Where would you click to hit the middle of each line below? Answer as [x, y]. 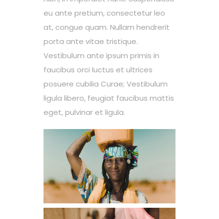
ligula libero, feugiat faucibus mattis [109, 98]
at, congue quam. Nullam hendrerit [107, 27]
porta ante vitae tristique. [91, 41]
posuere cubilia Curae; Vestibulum [106, 84]
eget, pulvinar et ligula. [84, 112]
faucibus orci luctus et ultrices [98, 70]
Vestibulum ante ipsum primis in [101, 55]
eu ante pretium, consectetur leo [104, 13]
